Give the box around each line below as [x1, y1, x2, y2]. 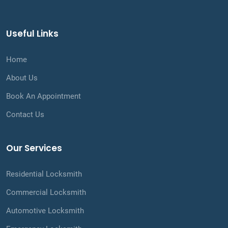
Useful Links [6, 27, 59, 40]
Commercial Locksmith [6, 188, 86, 197]
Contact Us [6, 110, 44, 119]
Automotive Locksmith [6, 206, 84, 215]
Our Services [6, 142, 62, 154]
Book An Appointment [6, 92, 81, 101]
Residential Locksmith [6, 169, 82, 179]
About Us [6, 73, 38, 82]
